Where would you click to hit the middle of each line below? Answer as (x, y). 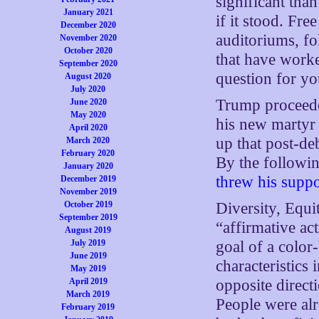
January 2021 (88, 12)
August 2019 (88, 230)
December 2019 (88, 179)
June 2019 (88, 256)
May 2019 (88, 268)
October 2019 (88, 204)
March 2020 (88, 140)
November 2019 (88, 192)
